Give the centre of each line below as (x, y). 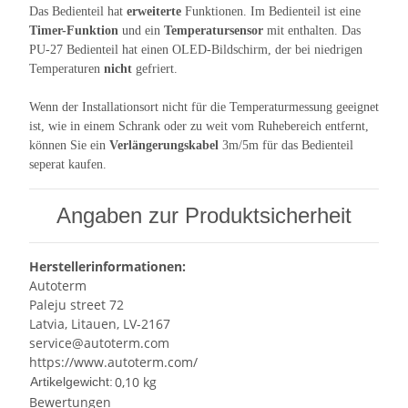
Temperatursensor (214, 31)
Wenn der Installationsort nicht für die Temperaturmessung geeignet (204, 107)
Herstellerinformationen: (107, 267)
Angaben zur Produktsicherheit (204, 216)
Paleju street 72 (76, 305)
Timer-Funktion (74, 31)
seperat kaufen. (68, 165)
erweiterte (154, 12)
